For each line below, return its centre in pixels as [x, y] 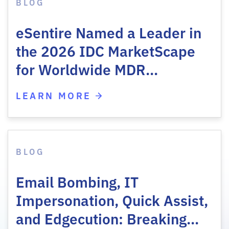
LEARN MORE [56, 95]
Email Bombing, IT [77, 181]
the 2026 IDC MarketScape [106, 50]
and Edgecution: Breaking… [107, 218]
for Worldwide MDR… [87, 68]
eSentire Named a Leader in [109, 32]
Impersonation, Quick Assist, [112, 199]
